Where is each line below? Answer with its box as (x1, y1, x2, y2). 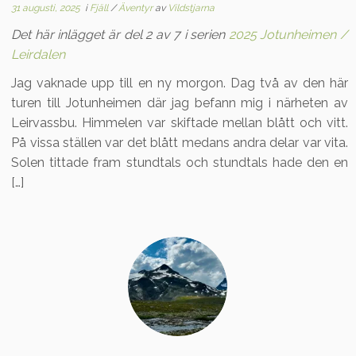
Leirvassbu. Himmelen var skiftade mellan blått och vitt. (11, 115, 348, 130)
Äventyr (118, 2, 156, 14)
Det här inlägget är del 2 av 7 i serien (11, 27, 229, 42)
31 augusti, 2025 (11, 2, 81, 14)
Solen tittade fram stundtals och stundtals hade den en (11, 155, 348, 170)
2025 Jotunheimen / (228, 27, 349, 42)
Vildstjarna (168, 2, 215, 14)
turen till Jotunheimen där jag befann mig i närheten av (11, 95, 348, 110)
